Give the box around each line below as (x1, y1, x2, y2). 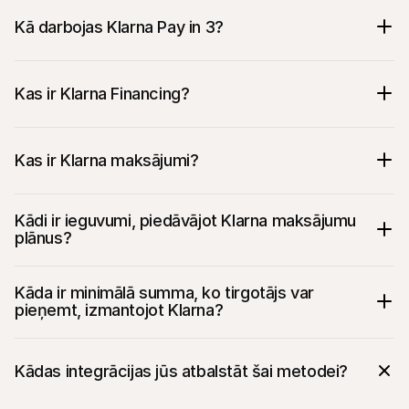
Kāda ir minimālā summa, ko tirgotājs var (15, 283, 314, 302)
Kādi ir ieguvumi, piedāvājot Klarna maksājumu (15, 211, 356, 230)
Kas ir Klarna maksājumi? (15, 150, 199, 170)
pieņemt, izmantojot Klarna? (15, 300, 224, 320)
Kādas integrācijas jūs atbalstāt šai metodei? (15, 361, 349, 381)
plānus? (15, 228, 72, 247)
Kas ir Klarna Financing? (15, 83, 190, 103)
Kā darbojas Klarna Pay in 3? (15, 16, 224, 37)
